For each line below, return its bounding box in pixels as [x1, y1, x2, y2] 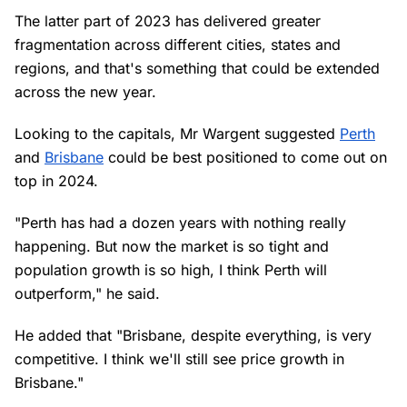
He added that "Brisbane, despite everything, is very [15, 326, 372, 344]
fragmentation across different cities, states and [15, 35, 341, 54]
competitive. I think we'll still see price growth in [15, 350, 344, 368]
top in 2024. [15, 172, 103, 190]
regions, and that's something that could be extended [15, 59, 380, 77]
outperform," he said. [15, 284, 164, 303]
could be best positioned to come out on [104, 148, 387, 166]
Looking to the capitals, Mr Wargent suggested [15, 124, 340, 143]
